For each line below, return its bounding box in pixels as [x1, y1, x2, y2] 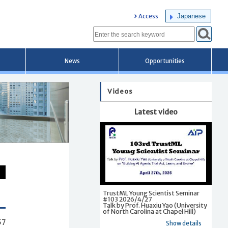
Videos [107, 87, 133, 96]
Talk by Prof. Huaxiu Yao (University [103, 201, 207, 209]
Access [138, 13, 158, 20]
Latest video [134, 107, 178, 117]
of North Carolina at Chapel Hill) [103, 207, 196, 215]
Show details [166, 219, 202, 227]
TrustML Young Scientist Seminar [103, 189, 199, 197]
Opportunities [145, 58, 185, 65]
